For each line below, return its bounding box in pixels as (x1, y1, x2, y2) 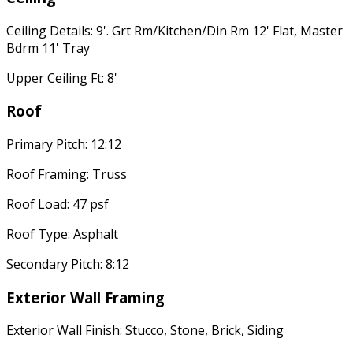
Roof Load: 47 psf (6, 195, 109, 213)
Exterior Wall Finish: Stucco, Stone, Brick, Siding (6, 321, 284, 340)
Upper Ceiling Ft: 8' (6, 69, 117, 87)
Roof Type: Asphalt (6, 225, 118, 243)
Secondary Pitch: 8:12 (6, 255, 129, 273)
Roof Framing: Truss (6, 165, 127, 183)
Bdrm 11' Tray (6, 39, 90, 57)
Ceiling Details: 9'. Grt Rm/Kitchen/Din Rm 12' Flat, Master (6, 21, 343, 39)
